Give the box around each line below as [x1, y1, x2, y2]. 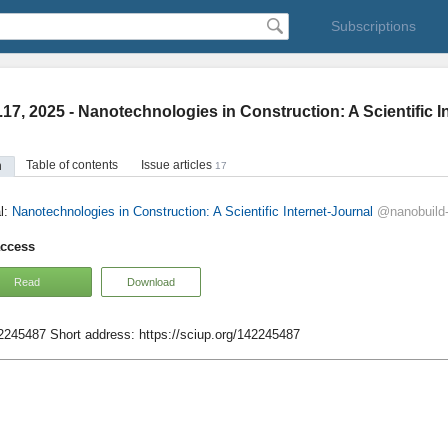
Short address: [46, 327, 139, 342]
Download [127, 275, 175, 288]
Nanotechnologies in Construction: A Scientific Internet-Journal [12, 204, 373, 219]
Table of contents [26, 158, 118, 172]
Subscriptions [330, 18, 416, 34]
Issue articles [141, 158, 215, 172]
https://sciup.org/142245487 [139, 327, 300, 342]
